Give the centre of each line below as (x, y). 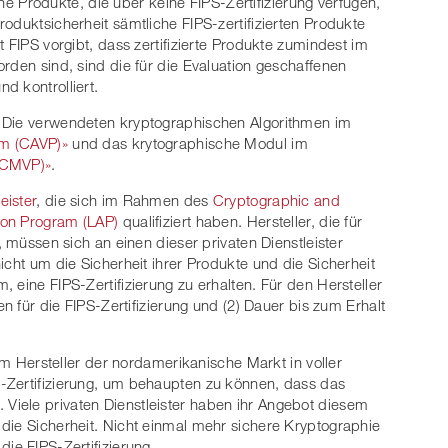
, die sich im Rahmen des (124, 200)
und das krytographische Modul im (187, 143)
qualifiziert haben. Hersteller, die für (240, 221)
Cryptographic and (276, 200)
